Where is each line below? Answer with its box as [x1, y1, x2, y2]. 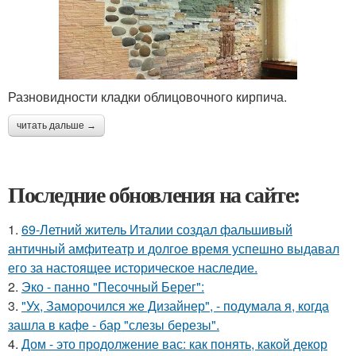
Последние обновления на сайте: [8, 177, 300, 211]
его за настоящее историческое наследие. [8, 257, 257, 277]
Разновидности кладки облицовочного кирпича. [8, 87, 287, 106]
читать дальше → [17, 119, 96, 131]
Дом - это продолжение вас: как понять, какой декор [21, 334, 327, 353]
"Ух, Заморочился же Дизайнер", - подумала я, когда [21, 296, 329, 315]
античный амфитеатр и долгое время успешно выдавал [8, 238, 339, 257]
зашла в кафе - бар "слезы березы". [8, 315, 219, 334]
